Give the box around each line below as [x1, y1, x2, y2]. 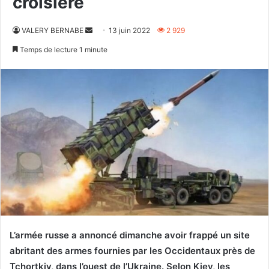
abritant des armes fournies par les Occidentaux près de [10, 245, 255, 257]
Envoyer [92, 25, 119, 34]
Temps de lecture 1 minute [18, 44, 107, 54]
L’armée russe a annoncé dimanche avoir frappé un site [10, 229, 250, 241]
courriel [92, 53, 117, 63]
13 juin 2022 [109, 25, 150, 35]
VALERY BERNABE [22, 25, 83, 35]
